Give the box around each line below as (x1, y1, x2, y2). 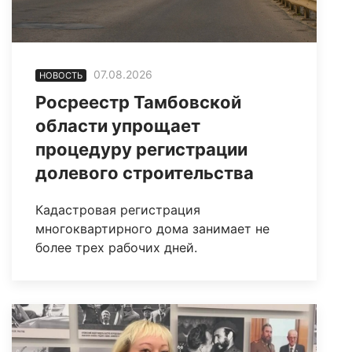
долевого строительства (35, 162, 254, 183)
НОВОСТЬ (39, 70, 82, 82)
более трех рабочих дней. (35, 239, 197, 255)
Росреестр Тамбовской (35, 91, 241, 112)
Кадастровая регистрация (35, 201, 200, 218)
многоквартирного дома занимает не (35, 220, 269, 236)
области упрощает (35, 115, 200, 136)
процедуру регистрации (35, 138, 247, 159)
